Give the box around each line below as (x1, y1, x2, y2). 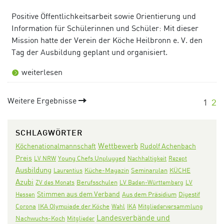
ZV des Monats (35, 178, 74, 186)
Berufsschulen (76, 178, 117, 186)
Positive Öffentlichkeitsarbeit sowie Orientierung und (11, 10, 196, 21)
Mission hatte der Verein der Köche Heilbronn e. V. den (11, 34, 202, 45)
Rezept (168, 154, 187, 162)
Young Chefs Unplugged (58, 154, 125, 162)
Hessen (15, 190, 35, 198)
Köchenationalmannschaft (15, 141, 96, 150)
